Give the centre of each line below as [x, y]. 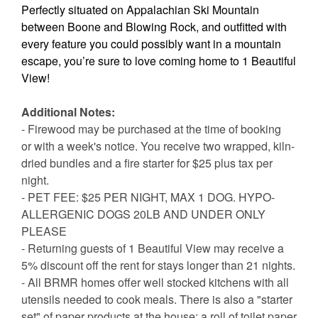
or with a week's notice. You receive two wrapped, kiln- [158, 146]
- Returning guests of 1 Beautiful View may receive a [153, 248]
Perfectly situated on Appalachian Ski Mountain [140, 10]
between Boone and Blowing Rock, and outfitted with [154, 27]
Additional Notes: [68, 112]
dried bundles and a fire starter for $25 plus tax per [147, 163]
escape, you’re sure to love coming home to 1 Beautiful [159, 61]
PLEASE [44, 231]
